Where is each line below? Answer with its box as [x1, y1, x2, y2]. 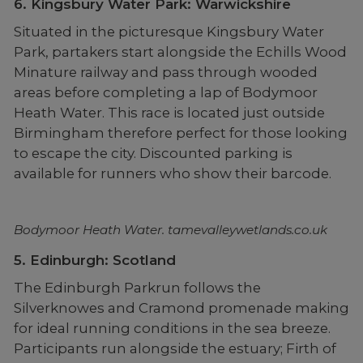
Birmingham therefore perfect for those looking [13, 124, 348, 141]
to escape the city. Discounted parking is [13, 144, 293, 161]
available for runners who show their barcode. [13, 164, 331, 181]
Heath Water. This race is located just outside [13, 104, 325, 121]
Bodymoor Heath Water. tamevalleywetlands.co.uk [13, 222, 327, 238]
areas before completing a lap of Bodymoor [13, 83, 318, 100]
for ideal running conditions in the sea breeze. [13, 319, 331, 336]
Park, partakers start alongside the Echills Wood [13, 43, 347, 60]
